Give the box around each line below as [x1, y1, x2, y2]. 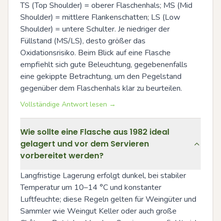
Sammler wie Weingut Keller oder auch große [20, 206, 177, 217]
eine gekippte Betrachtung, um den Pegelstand [20, 71, 182, 82]
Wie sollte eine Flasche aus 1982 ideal [20, 126, 169, 138]
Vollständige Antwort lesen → [20, 100, 116, 109]
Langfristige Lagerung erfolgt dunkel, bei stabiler [20, 170, 186, 181]
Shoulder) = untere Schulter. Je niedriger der [20, 24, 170, 35]
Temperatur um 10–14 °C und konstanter [20, 182, 161, 193]
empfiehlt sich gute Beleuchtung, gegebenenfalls [20, 59, 187, 70]
